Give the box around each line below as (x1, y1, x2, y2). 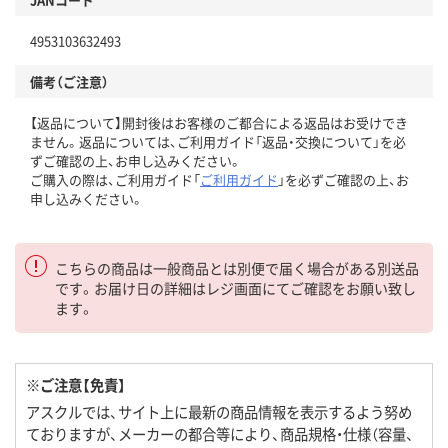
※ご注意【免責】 (26, 374, 126, 396)
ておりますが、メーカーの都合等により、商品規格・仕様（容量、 (26, 423, 414, 445)
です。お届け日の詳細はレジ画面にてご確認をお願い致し (55, 278, 416, 299)
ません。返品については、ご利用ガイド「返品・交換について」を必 (30, 132, 406, 152)
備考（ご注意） (30, 72, 109, 92)
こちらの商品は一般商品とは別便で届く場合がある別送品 (55, 258, 419, 279)
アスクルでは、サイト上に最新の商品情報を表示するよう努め (26, 401, 412, 423)
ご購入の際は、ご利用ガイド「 (30, 170, 200, 190)
